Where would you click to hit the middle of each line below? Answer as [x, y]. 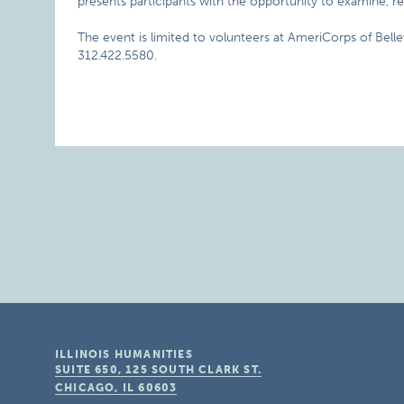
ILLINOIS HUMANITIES [124, 354]
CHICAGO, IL [95, 388]
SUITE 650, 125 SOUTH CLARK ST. [159, 370]
